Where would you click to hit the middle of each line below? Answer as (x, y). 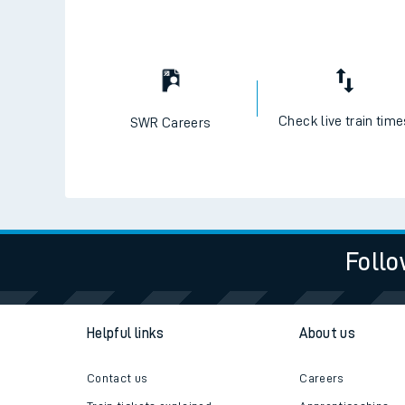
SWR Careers (170, 123)
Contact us (118, 377)
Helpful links (126, 333)
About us (327, 333)
